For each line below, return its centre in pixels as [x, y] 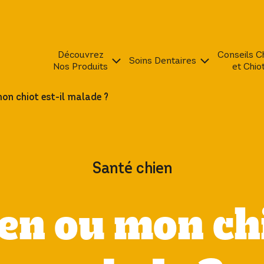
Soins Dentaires [163, 60]
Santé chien [132, 168]
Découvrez [80, 54]
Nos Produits [80, 66]
